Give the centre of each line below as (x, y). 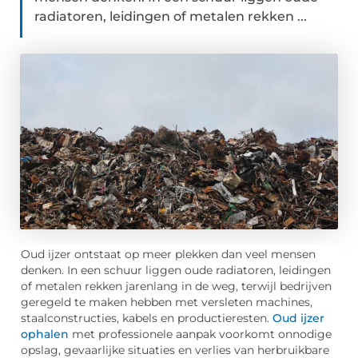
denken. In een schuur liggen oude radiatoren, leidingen (176, 270)
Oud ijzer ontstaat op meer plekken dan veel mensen (168, 255)
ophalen (45, 334)
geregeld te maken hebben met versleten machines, (167, 302)
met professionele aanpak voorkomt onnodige (200, 334)
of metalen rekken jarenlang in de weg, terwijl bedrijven (176, 286)
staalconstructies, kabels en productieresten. (147, 318)
